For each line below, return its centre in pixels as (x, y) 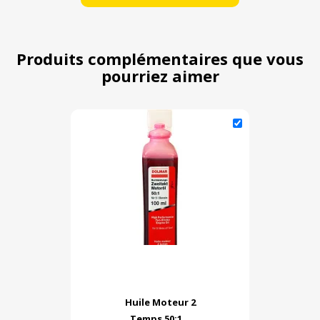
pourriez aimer (160, 76)
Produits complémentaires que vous (160, 59)
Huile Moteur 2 (160, 302)
